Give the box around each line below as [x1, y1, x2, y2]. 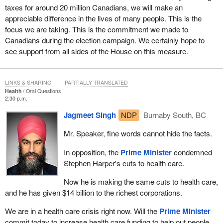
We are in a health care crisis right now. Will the [4, 206, 159, 217]
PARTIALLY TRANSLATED [64, 79, 128, 87]
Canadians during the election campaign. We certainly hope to [4, 35, 205, 46]
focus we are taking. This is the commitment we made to [4, 24, 188, 35]
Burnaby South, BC [141, 110, 207, 120]
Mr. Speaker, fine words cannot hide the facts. [63, 128, 212, 139]
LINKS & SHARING [4, 79, 51, 87]
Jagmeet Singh [63, 110, 116, 121]
